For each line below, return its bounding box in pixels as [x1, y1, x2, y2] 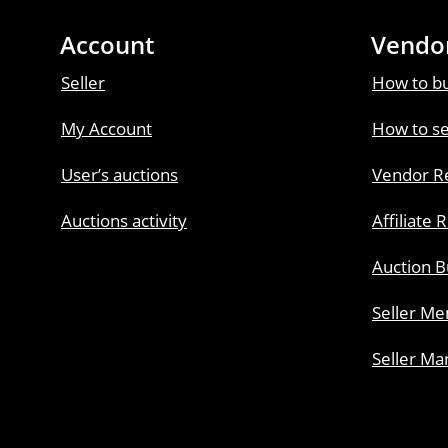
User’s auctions [61, 163, 178, 186]
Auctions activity [61, 209, 187, 232]
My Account [61, 117, 152, 140]
